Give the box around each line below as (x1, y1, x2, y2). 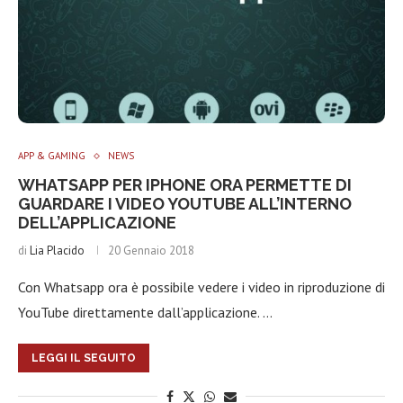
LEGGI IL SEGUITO (31, 352, 136, 364)
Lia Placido (30, 243, 85, 258)
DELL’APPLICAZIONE (18, 213, 176, 232)
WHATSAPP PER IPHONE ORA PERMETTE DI (18, 175, 352, 194)
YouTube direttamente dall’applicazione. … (18, 303, 273, 321)
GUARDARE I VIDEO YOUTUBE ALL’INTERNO (18, 194, 352, 213)
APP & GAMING (18, 149, 85, 162)
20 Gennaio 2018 (108, 243, 194, 258)
